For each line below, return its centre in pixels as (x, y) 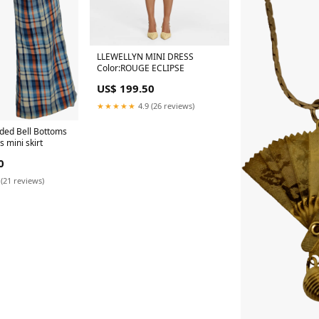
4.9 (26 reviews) (166, 105)
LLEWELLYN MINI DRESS (146, 56)
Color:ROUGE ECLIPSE (141, 68)
